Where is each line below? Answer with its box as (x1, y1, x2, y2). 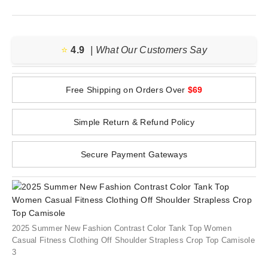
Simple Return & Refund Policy (73, 117, 195, 127)
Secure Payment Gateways (80, 150, 188, 159)
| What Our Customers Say (90, 45, 207, 55)
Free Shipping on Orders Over (65, 85, 188, 95)
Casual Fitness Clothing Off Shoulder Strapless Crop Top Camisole (12, 236, 255, 245)
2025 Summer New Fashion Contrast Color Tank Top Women (12, 224, 232, 233)
